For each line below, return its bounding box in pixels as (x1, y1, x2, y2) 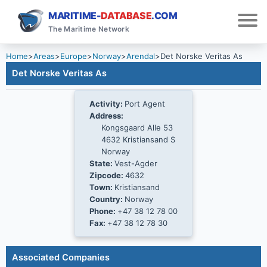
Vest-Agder (114, 159, 157, 168)
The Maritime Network (48, 24, 129, 33)
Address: (89, 111, 123, 120)
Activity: (89, 99, 125, 108)
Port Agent (125, 99, 165, 108)
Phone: (89, 206, 117, 216)
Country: (89, 194, 125, 204)
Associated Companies (12, 252, 110, 263)
